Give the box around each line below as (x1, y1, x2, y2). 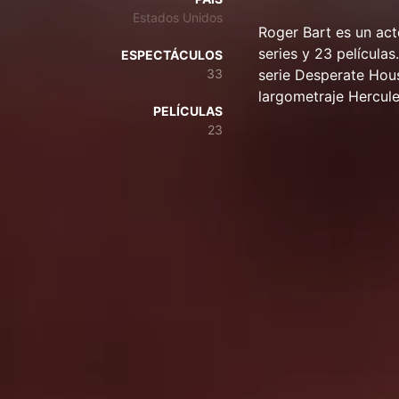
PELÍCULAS (153, 103, 223, 118)
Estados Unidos (133, 10, 223, 25)
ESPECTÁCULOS (121, 47, 223, 62)
